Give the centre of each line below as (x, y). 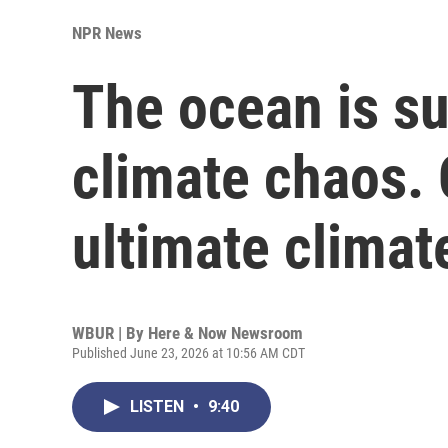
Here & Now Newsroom (225, 332)
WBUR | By (110, 332)
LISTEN (159, 406)
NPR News (107, 32)
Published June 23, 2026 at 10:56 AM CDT (188, 352)
